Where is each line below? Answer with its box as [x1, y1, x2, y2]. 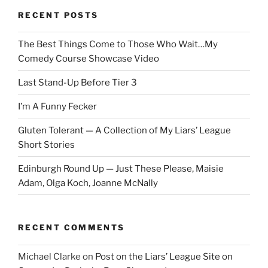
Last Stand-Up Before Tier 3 [18, 77, 137, 88]
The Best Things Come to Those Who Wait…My [18, 38, 218, 50]
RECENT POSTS [18, 10, 99, 20]
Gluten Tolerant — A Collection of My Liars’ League [18, 124, 231, 136]
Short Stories [18, 139, 75, 150]
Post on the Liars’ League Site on [95, 251, 233, 263]
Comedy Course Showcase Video [18, 53, 159, 64]
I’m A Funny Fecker [18, 100, 97, 112]
